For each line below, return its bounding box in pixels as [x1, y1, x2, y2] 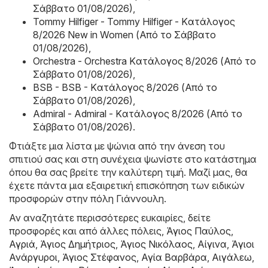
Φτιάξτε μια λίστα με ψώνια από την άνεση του [9, 140, 225, 153]
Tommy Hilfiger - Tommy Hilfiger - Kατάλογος [33, 16, 235, 28]
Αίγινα [197, 238, 227, 251]
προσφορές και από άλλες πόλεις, [9, 225, 166, 237]
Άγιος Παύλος [166, 225, 231, 237]
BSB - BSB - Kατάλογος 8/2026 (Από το [33, 81, 217, 94]
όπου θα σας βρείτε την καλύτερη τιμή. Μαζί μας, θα [9, 166, 248, 179]
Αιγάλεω [212, 251, 252, 264]
